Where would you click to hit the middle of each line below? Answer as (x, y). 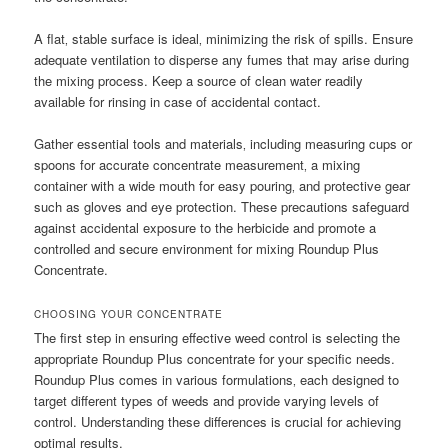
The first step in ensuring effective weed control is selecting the (217, 337)
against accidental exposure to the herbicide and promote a (205, 227)
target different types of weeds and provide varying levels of (207, 400)
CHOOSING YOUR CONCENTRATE (129, 313)
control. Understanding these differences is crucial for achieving (218, 421)
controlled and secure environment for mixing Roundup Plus (207, 248)
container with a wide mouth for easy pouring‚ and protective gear (222, 185)
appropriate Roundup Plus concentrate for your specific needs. (215, 358)
